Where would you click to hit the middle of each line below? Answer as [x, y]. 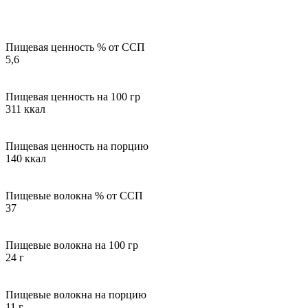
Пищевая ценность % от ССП [75, 47]
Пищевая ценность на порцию [77, 146]
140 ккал [26, 158]
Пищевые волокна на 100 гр [72, 245]
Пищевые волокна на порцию [76, 294]
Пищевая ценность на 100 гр [73, 96]
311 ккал [25, 109]
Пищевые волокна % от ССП [74, 195]
